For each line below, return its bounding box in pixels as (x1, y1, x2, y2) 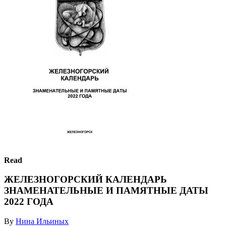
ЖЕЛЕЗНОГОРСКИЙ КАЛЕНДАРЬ (4, 174, 167, 185)
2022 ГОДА (4, 196, 53, 207)
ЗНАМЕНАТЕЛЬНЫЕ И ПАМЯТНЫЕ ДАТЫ (4, 185, 208, 196)
